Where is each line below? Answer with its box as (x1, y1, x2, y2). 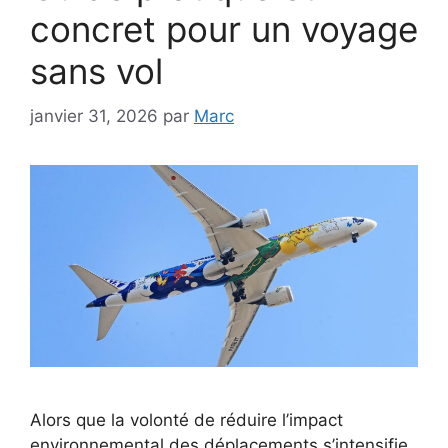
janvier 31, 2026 (30, 105, 158, 126)
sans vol (30, 50, 163, 92)
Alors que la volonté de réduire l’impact (30, 410, 343, 431)
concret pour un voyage (30, 8, 418, 50)
